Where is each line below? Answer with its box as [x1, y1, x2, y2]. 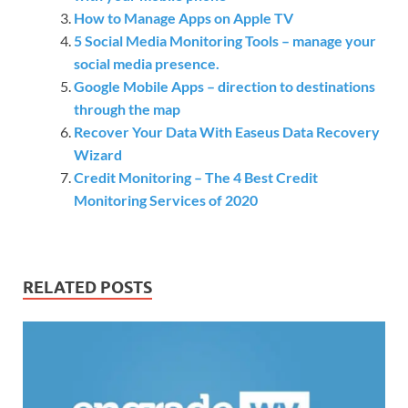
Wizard [74, 145, 122, 163]
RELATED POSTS [23, 277, 152, 297]
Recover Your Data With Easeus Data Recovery [74, 122, 380, 140]
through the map [74, 99, 180, 117]
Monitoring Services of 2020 [74, 190, 258, 209]
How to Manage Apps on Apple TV [74, 8, 293, 26]
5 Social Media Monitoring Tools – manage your [74, 31, 376, 49]
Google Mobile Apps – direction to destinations [74, 76, 375, 95]
